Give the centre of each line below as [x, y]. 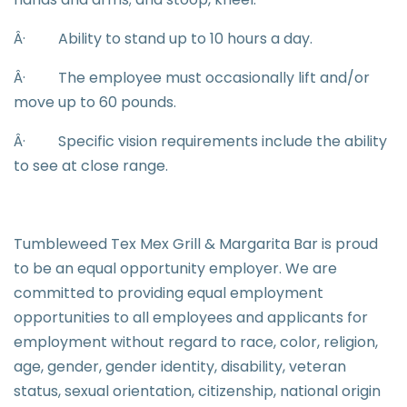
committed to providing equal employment [169, 293]
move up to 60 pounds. [95, 102]
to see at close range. [91, 166]
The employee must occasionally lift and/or [214, 78]
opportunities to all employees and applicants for [191, 318]
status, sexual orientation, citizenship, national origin [197, 391]
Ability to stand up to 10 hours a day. [185, 39]
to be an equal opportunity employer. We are [175, 268]
